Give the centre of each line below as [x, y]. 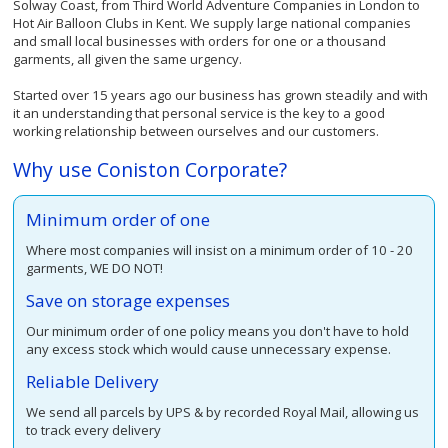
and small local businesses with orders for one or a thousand [200, 41]
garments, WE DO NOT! [95, 268]
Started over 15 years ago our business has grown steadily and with [221, 95]
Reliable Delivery [93, 382]
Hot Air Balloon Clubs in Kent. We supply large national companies [212, 23]
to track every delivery [94, 430]
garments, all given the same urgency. [128, 59]
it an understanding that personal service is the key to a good [199, 113]
